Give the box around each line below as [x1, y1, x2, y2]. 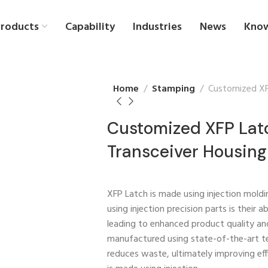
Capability [65, 18, 115, 36]
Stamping [152, 81, 195, 97]
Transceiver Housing [107, 140, 267, 163]
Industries [132, 18, 182, 36]
